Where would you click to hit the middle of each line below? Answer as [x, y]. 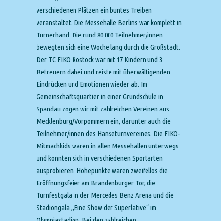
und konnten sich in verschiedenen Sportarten [100, 158]
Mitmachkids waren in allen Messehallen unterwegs [108, 146]
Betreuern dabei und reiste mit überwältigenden [103, 72]
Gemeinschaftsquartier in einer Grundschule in [100, 96]
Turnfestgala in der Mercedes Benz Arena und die [105, 195]
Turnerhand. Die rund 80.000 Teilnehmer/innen [100, 35]
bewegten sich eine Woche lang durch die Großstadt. [108, 47]
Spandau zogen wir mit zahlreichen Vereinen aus [103, 109]
